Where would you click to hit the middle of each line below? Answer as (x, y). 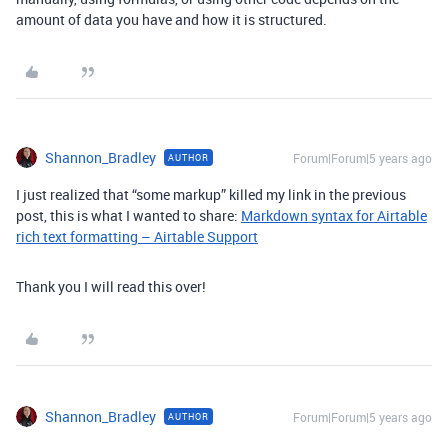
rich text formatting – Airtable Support (137, 236)
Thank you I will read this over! (111, 286)
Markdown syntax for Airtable (334, 215)
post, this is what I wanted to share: (128, 215)
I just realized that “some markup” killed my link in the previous (211, 194)
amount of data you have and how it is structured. (171, 19)
